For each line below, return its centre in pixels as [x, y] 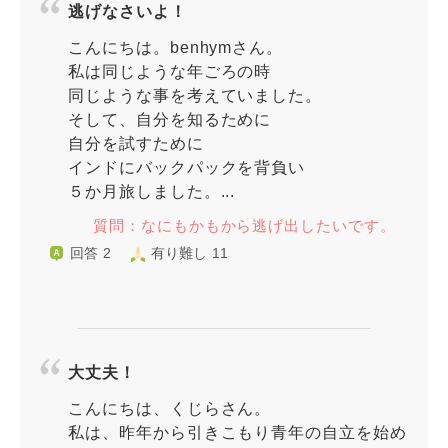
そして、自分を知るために [170, 119]
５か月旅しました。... [152, 191]
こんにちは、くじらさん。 [170, 408]
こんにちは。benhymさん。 [176, 47]
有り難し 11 [189, 253]
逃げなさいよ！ [127, 11]
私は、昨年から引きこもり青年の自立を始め [238, 432]
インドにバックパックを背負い [187, 167]
